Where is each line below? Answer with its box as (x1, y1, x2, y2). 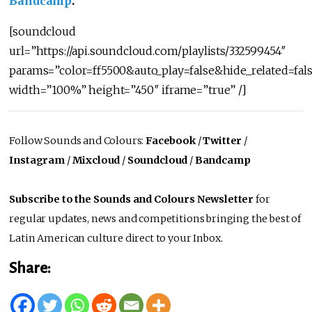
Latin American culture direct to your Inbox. (9, 232, 223, 245)
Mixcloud (72, 154, 120, 167)
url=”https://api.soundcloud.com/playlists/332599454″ (9, 44, 287, 58)
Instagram (9, 154, 65, 167)
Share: (9, 259, 51, 276)
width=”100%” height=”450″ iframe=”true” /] (9, 83, 247, 97)
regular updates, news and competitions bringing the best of (9, 212, 301, 226)
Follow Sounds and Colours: (9, 134, 146, 148)
